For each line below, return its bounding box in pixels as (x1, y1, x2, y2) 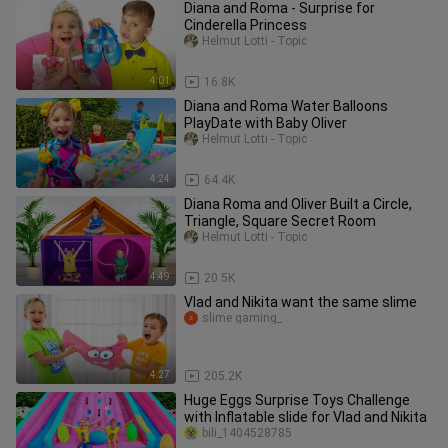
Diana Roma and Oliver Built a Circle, (184, 196, 412, 212)
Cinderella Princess (184, 17, 307, 33)
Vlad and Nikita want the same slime (184, 294, 417, 310)
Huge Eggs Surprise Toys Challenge (184, 392, 410, 408)
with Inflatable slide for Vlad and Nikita (184, 409, 427, 425)
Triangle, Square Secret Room (184, 213, 376, 229)
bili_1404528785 (202, 426, 292, 440)
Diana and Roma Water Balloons (184, 98, 388, 114)
